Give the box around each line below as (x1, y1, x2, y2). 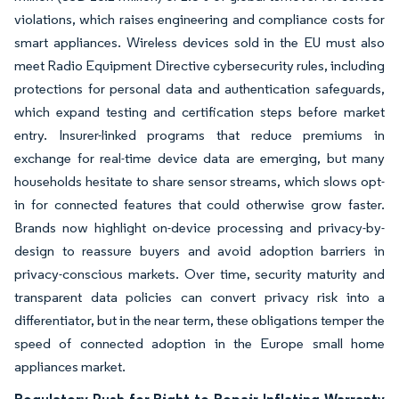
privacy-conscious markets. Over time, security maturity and (14, 265, 385, 282)
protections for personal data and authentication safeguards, (14, 80, 385, 97)
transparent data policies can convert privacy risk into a (14, 289, 385, 305)
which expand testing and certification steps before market (14, 103, 385, 120)
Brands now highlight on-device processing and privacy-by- (14, 219, 385, 236)
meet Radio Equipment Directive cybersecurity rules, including (14, 57, 385, 74)
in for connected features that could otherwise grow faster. (14, 196, 385, 213)
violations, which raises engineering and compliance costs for (14, 11, 385, 28)
